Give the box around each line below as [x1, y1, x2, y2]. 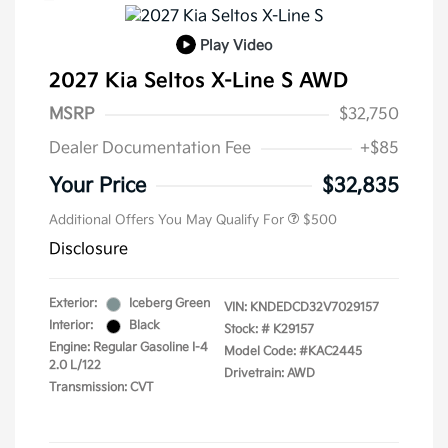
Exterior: [49, 296, 97, 312]
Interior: [49, 318, 93, 334]
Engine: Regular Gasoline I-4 [49, 340, 208, 356]
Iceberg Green [129, 296, 210, 312]
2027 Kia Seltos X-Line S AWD [49, 69, 348, 94]
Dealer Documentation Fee [49, 139, 251, 159]
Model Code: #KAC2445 [224, 344, 362, 360]
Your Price [49, 174, 146, 199]
